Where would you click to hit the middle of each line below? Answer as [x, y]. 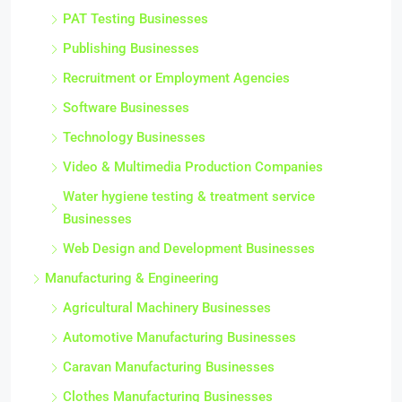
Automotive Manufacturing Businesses [179, 338]
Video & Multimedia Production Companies [193, 167]
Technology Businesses [134, 138]
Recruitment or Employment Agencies [176, 79]
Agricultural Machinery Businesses [167, 308]
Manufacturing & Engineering [132, 279]
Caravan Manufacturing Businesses [169, 367]
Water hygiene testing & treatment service [189, 197]
